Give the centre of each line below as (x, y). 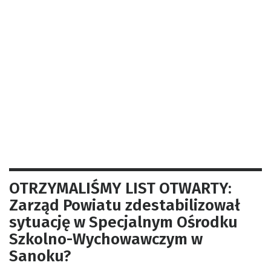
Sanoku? (40, 256)
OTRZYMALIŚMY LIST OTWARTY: (120, 188)
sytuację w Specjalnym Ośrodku (123, 222)
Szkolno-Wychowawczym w (106, 239)
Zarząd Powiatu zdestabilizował (125, 205)
